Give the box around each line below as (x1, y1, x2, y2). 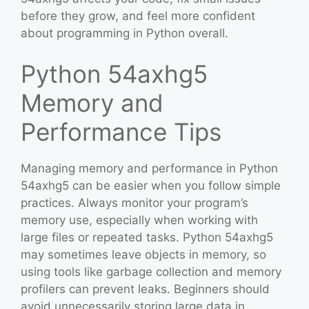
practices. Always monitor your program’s (21, 196, 248, 210)
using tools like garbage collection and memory (21, 265, 281, 279)
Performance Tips (21, 117, 221, 147)
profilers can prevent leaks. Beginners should (21, 282, 270, 297)
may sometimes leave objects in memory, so (21, 248, 266, 262)
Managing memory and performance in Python (21, 161, 278, 176)
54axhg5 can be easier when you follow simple (21, 179, 281, 193)
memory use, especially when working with (21, 213, 258, 228)
